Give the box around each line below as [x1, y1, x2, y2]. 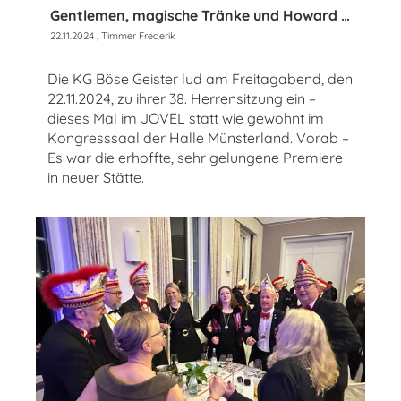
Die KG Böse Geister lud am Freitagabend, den [47, 69, 353, 88]
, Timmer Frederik [94, 29, 175, 42]
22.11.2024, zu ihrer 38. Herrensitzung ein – [47, 89, 316, 107]
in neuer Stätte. [47, 167, 144, 186]
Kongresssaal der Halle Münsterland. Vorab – [47, 128, 349, 147]
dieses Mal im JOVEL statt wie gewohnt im [47, 108, 324, 127]
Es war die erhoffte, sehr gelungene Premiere [47, 148, 343, 166]
